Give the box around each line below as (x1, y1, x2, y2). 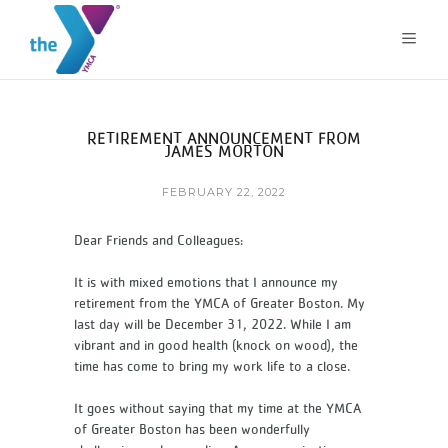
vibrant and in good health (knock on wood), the (74, 337, 358, 353)
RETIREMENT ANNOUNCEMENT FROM (87, 128, 361, 148)
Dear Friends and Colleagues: (74, 232, 243, 248)
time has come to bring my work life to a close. (74, 358, 350, 374)
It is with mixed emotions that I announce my (74, 274, 338, 290)
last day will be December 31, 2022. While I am (74, 316, 351, 332)
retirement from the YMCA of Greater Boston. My (74, 295, 365, 311)
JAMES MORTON (164, 141, 284, 161)
